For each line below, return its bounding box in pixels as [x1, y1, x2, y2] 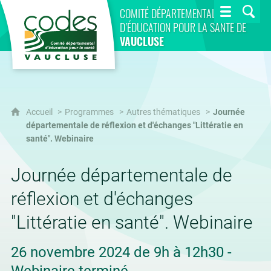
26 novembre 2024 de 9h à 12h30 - [10, 244, 232, 261]
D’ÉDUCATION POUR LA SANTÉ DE [119, 19, 246, 35]
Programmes [64, 107, 114, 117]
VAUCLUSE [119, 33, 164, 49]
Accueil [25, 107, 54, 117]
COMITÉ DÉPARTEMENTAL [119, 5, 216, 21]
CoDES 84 [60, 1, 103, 13]
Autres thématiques [126, 107, 200, 117]
